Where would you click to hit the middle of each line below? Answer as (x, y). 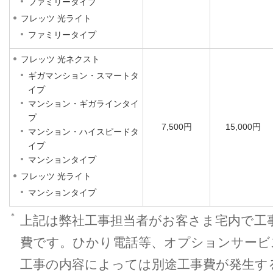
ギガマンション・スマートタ (83, 76)
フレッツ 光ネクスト (60, 59)
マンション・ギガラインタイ (83, 104)
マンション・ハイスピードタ (83, 132)
